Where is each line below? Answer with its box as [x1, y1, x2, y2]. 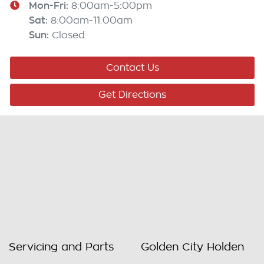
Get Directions [98, 90, 166, 100]
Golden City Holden [141, 242, 244, 253]
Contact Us [105, 63, 159, 73]
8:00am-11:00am [51, 16, 133, 26]
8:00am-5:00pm [71, 1, 152, 11]
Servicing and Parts [9, 242, 114, 253]
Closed [52, 31, 85, 41]
